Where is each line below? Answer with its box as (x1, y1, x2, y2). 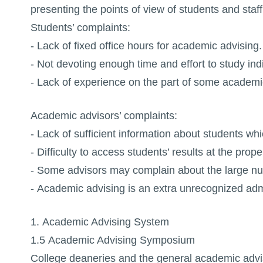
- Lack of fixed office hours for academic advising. (30, 39, 262, 52)
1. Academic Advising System (30, 216, 169, 228)
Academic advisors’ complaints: (30, 110, 177, 122)
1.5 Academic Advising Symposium (30, 234, 195, 247)
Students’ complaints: (30, 21, 130, 33)
